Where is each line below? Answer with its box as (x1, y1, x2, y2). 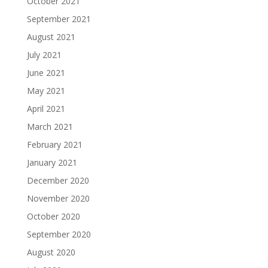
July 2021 (26, 49, 62, 61)
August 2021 (26, 31, 75, 43)
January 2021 (26, 157, 77, 169)
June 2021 (26, 67, 65, 79)
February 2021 (26, 139, 83, 151)
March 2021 (26, 121, 73, 133)
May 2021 (26, 85, 65, 97)
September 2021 (26, 13, 91, 25)
